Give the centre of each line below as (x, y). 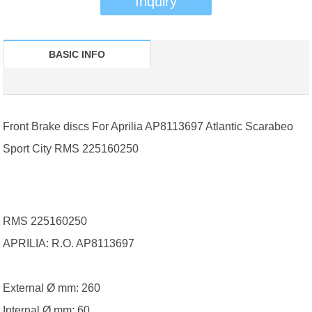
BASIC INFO (77, 55)
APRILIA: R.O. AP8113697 (69, 244)
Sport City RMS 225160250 (71, 149)
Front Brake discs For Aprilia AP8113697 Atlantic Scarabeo (148, 127)
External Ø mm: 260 (52, 288)
